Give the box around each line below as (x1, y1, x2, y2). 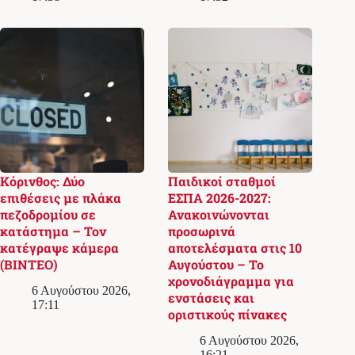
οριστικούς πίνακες (168, 305, 288, 323)
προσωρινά (168, 222, 236, 239)
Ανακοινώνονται (168, 205, 270, 223)
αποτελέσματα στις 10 (168, 239, 303, 256)
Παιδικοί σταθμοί (168, 172, 277, 189)
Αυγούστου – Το (168, 255, 265, 273)
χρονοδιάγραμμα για (168, 272, 295, 289)
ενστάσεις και (168, 288, 255, 306)
